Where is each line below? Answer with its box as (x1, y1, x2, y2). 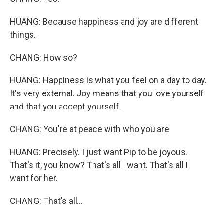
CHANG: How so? (10, 52, 77, 62)
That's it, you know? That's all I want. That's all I (10, 160, 188, 170)
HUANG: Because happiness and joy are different (10, 16, 198, 27)
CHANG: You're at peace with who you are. (10, 124, 171, 134)
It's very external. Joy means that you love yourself (10, 88, 204, 98)
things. (10, 30, 36, 40)
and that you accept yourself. (10, 101, 121, 111)
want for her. (10, 173, 58, 183)
